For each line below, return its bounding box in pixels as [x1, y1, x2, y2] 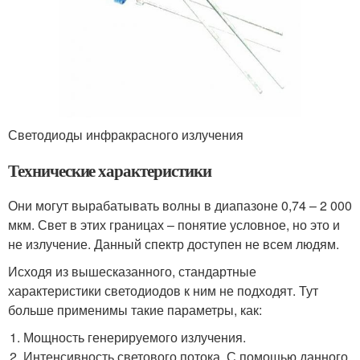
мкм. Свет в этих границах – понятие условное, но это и [8, 215, 340, 234]
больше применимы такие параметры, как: [8, 300, 262, 319]
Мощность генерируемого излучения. [23, 327, 247, 346]
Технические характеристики [8, 157, 211, 182]
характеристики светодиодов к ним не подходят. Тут [8, 280, 318, 300]
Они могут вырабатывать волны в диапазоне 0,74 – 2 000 [8, 195, 352, 215]
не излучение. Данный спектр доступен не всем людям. [8, 234, 339, 253]
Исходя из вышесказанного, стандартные [8, 261, 256, 280]
